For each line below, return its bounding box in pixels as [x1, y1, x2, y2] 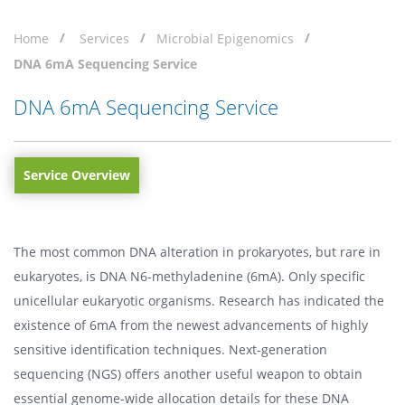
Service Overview [24, 165, 130, 184]
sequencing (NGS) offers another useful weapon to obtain [14, 364, 363, 382]
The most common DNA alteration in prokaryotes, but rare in [14, 242, 381, 260]
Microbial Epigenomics [156, 30, 294, 47]
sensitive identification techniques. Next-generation [14, 340, 327, 358]
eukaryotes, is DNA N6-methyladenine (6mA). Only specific [14, 267, 365, 285]
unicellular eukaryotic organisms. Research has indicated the [14, 291, 384, 309]
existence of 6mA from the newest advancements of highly [14, 316, 368, 334]
